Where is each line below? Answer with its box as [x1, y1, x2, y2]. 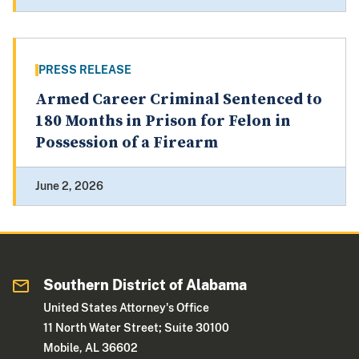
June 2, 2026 [35, 179, 103, 193]
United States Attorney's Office [43, 301, 210, 315]
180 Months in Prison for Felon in [35, 111, 291, 132]
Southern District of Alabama [43, 276, 248, 294]
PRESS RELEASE [38, 63, 131, 77]
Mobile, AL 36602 [43, 341, 139, 355]
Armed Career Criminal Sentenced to [35, 90, 322, 111]
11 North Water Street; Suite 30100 [43, 321, 230, 335]
